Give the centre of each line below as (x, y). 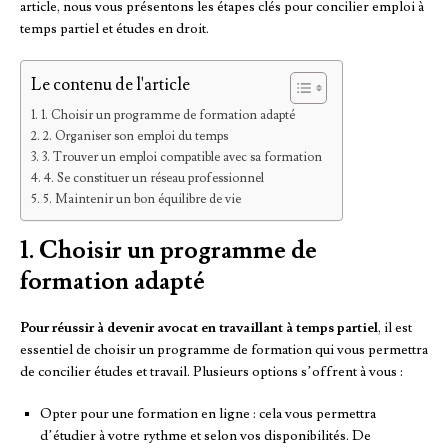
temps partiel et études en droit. (114, 28)
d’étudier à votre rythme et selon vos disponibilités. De (205, 435)
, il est (395, 327)
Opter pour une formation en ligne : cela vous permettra (208, 413)
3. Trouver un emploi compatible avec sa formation (181, 156)
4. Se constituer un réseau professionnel (153, 177)
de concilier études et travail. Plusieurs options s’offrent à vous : (211, 371)
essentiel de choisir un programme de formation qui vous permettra (224, 349)
